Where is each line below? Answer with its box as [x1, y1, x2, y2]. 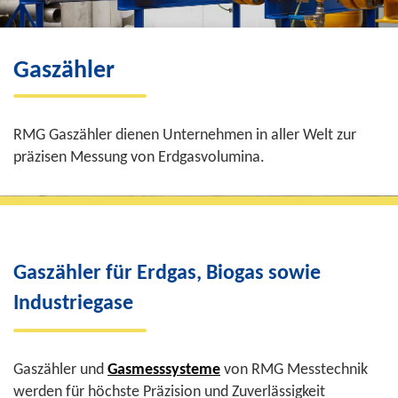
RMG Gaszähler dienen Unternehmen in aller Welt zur [13, 127, 356, 144]
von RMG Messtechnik [224, 362, 368, 378]
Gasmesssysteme [107, 362, 220, 378]
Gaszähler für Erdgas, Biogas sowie [13, 263, 321, 284]
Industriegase [13, 293, 133, 314]
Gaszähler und [13, 362, 107, 378]
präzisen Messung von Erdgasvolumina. [13, 149, 265, 166]
